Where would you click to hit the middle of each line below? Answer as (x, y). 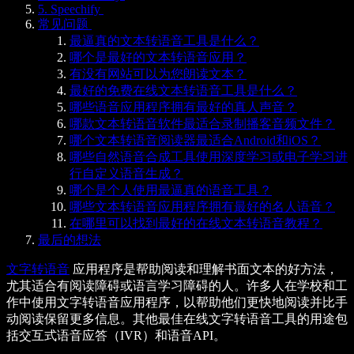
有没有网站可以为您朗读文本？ (158, 73)
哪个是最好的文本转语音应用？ (158, 57)
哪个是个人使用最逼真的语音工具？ (171, 190)
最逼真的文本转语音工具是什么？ (164, 40)
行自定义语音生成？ (126, 173)
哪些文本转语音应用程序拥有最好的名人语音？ (202, 206)
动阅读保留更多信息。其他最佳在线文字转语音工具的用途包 (177, 318)
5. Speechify (71, 9)
